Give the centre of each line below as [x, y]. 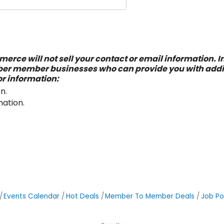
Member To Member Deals [150, 196]
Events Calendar [32, 196]
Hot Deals [82, 196]
